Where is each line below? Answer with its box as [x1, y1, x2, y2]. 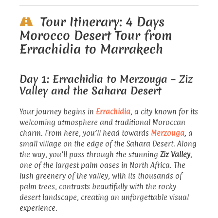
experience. [19, 203, 57, 213]
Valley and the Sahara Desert [19, 83, 162, 98]
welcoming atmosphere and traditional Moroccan [19, 117, 185, 127]
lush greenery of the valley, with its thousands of [19, 171, 182, 181]
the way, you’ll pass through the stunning [19, 149, 160, 159]
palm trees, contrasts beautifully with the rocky [19, 182, 176, 191]
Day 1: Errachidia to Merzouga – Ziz [19, 72, 193, 86]
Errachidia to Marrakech [19, 40, 163, 57]
